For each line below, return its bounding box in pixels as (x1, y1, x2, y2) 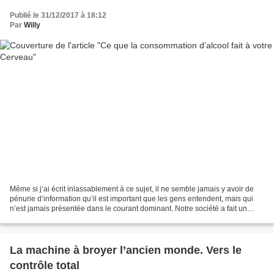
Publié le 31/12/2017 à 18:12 (10, 11, 106, 20)
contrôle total (10, 259, 80, 272)
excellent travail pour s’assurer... (10, 213, 116, 223)
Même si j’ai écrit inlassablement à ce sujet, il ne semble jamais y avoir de (10, 184, 254, 193)
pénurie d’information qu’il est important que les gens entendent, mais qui (10, 194, 253, 203)
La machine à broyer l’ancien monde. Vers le (10, 243, 242, 256)
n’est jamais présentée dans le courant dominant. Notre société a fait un (10, 204, 247, 213)
